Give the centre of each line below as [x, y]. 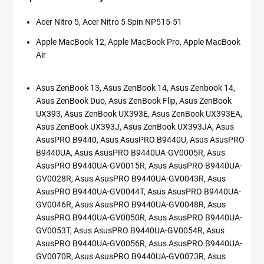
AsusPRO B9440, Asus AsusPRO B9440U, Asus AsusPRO [140, 139]
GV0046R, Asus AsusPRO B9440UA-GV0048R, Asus [131, 204]
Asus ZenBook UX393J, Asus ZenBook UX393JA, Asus [135, 126]
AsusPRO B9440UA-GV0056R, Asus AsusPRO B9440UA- [139, 243]
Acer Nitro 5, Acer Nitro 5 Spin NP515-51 [109, 22]
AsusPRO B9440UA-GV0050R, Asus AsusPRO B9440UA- [139, 217]
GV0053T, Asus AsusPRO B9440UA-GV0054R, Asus [130, 230]
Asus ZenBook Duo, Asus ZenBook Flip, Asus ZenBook [134, 100]
